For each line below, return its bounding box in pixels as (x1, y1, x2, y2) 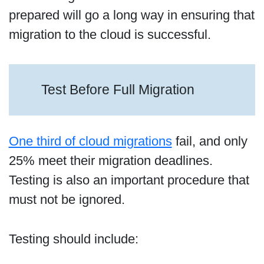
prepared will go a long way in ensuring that (8, 7, 255, 22)
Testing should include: (8, 232, 138, 247)
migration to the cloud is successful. (8, 27, 211, 42)
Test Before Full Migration (41, 82, 195, 98)
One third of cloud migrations (8, 133, 172, 148)
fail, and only (171, 133, 247, 148)
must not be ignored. (8, 192, 128, 207)
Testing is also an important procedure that (8, 172, 249, 187)
